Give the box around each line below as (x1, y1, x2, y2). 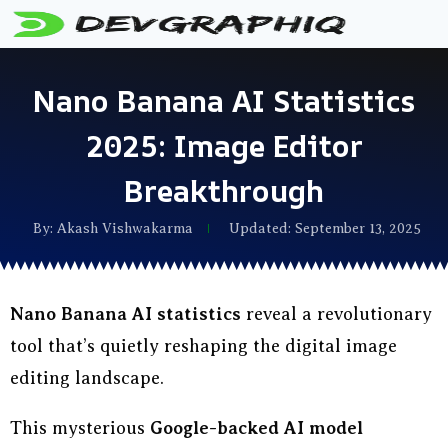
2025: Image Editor (85, 125, 363, 166)
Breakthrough (124, 170, 324, 211)
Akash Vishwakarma (56, 221, 193, 236)
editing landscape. (10, 368, 164, 388)
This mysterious (10, 418, 150, 438)
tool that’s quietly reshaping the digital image (10, 336, 397, 356)
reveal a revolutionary (241, 304, 432, 324)
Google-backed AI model (150, 418, 363, 438)
